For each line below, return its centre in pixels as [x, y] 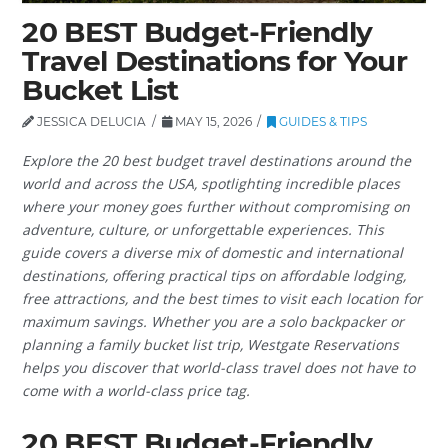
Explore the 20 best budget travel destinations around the [217, 160]
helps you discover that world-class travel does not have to [219, 367]
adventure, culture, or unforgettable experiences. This [203, 229]
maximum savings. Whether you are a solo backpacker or [213, 321]
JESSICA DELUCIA [90, 122]
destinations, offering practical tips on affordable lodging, [214, 275]
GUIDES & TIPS [322, 122]
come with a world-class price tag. [136, 390]
